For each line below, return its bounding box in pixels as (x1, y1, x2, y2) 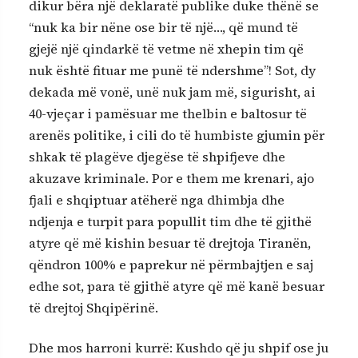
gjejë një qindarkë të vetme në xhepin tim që (29, 40, 304, 58)
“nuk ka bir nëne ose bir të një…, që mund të (29, 18, 298, 37)
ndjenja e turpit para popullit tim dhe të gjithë (29, 213, 312, 231)
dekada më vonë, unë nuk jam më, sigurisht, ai (29, 83, 316, 101)
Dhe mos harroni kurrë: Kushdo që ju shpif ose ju (29, 338, 328, 356)
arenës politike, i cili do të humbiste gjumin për (29, 126, 324, 145)
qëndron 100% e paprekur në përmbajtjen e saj (29, 256, 313, 274)
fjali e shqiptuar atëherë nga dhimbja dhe (29, 191, 284, 209)
